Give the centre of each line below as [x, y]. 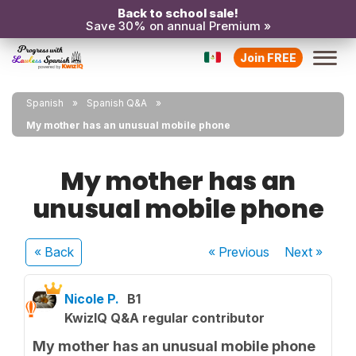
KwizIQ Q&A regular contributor [164, 318]
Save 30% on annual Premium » [178, 26]
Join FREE [268, 57]
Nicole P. [92, 299]
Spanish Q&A [117, 103]
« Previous [239, 252]
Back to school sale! [178, 13]
